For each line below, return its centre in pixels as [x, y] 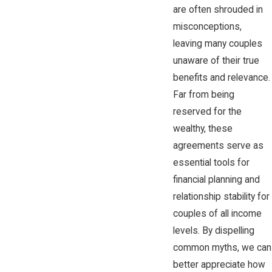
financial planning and [216, 179]
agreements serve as [218, 145]
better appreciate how [219, 264]
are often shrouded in [218, 9]
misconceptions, [207, 26]
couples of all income [217, 213]
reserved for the [207, 111]
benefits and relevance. [221, 77]
